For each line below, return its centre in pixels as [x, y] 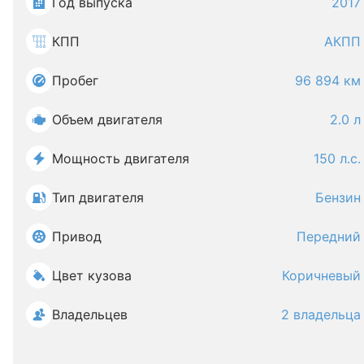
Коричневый [321, 275]
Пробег [75, 80]
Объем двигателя [107, 119]
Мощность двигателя [121, 158]
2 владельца [321, 314]
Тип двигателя [98, 197]
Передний [329, 236]
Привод [77, 236]
